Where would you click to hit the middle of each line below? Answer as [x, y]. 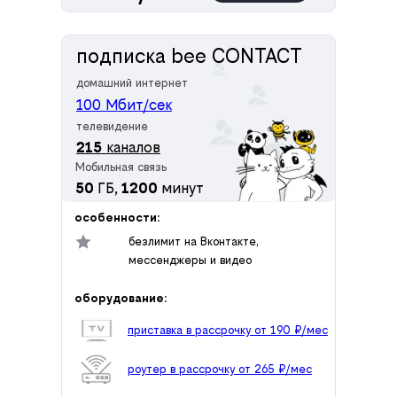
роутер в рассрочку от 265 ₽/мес [220, 370]
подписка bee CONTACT [189, 56]
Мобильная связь [121, 167]
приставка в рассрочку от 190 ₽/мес [228, 331]
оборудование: [121, 299]
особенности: [117, 218]
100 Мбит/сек [124, 105]
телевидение [112, 127]
